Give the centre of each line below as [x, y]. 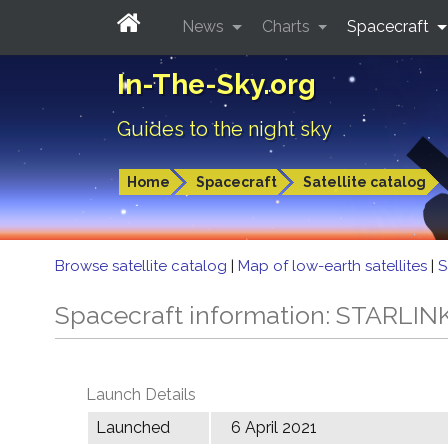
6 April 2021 [274, 427]
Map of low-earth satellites [334, 266]
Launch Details [141, 394]
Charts [287, 26]
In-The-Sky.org [216, 84]
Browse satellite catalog [143, 266]
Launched [133, 427]
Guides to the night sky [224, 129]
